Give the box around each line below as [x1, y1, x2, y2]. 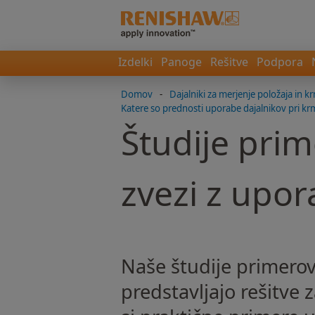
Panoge [161, 54, 202, 70]
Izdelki [118, 54, 153, 70]
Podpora [257, 54, 303, 70]
